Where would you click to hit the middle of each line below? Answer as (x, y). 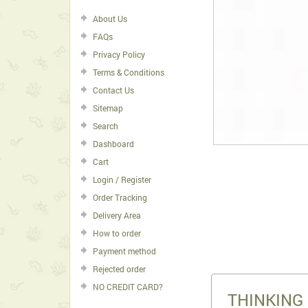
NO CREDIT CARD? (128, 287)
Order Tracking (120, 197)
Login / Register (122, 179)
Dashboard (113, 144)
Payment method (124, 251)
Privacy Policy (119, 54)
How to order (117, 233)
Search (106, 126)
